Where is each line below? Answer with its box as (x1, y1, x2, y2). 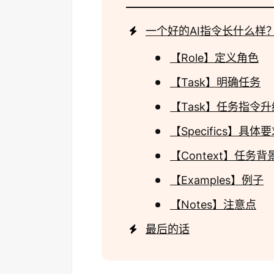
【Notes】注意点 (170, 198, 256, 211)
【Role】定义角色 (170, 51, 259, 64)
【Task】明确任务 (170, 75, 261, 89)
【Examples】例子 (170, 173, 264, 187)
